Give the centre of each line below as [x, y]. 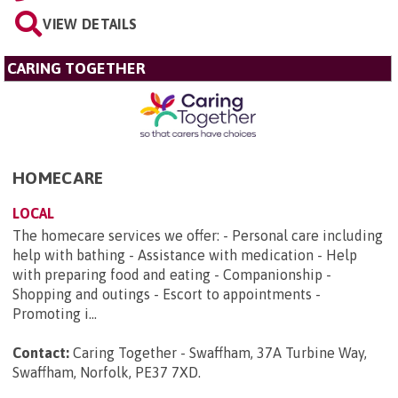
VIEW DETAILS [90, 24]
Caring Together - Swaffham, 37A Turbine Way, [220, 352]
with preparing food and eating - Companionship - [172, 274]
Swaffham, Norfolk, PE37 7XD [105, 372]
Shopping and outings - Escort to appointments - [167, 294]
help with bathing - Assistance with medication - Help [185, 255]
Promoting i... [55, 313]
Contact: [41, 352]
